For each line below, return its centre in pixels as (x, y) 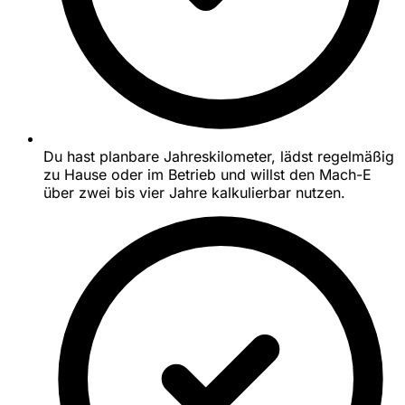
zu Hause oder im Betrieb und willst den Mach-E (207, 174)
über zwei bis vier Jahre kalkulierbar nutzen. (194, 192)
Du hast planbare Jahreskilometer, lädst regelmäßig (219, 156)
